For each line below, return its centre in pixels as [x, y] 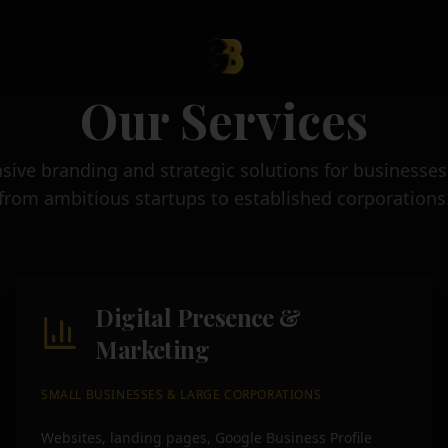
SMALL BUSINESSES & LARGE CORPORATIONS [181, 394]
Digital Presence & [198, 317]
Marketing [152, 349]
